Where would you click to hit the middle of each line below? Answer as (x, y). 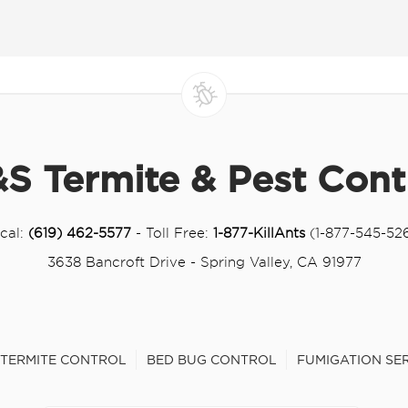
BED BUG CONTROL (211, 360)
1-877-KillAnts (259, 233)
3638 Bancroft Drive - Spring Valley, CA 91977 (204, 262)
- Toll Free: (172, 233)
